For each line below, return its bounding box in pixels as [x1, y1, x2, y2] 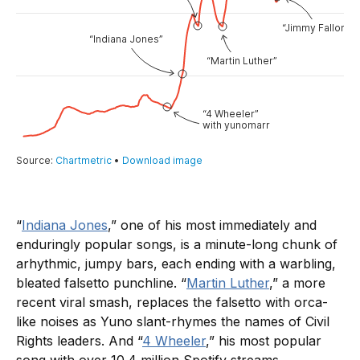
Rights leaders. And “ [16, 333, 142, 350]
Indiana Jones [22, 217, 108, 234]
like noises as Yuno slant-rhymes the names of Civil [16, 313, 329, 330]
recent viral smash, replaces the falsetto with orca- [16, 294, 328, 311]
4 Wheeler [142, 333, 206, 350]
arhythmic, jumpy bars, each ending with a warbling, [16, 256, 336, 272]
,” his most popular [206, 333, 321, 350]
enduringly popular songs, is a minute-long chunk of [16, 236, 337, 253]
